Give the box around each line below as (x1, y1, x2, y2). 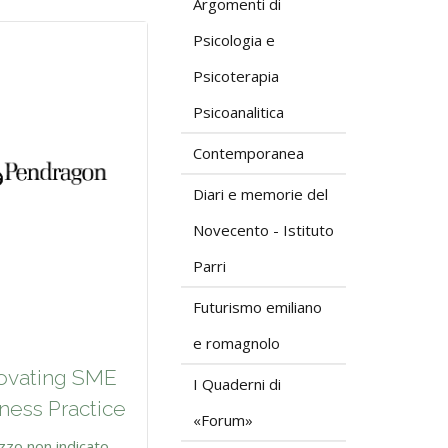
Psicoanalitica (193, 102, 284, 122)
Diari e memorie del (193, 184, 328, 204)
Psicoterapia (193, 66, 279, 86)
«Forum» (193, 410, 253, 430)
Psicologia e (193, 30, 275, 50)
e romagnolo (193, 333, 280, 353)
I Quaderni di (193, 374, 281, 394)
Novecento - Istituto (193, 220, 334, 240)
